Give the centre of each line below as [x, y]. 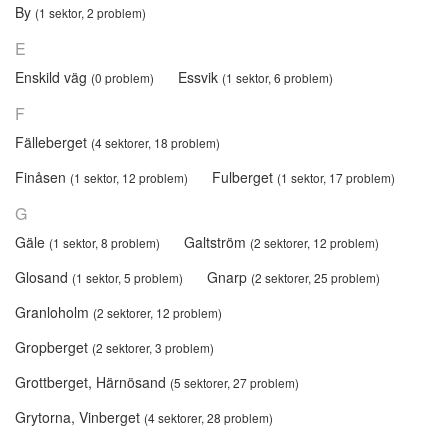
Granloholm [54, 311]
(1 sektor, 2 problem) [90, 12]
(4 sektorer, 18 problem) [155, 142]
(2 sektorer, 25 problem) [315, 277]
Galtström [217, 241]
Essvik [200, 76]
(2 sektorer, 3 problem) [153, 347]
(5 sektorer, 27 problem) [234, 382]
